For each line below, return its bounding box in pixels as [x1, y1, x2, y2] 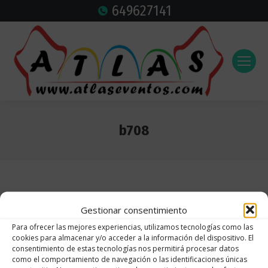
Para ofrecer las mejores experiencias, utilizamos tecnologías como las [12, 221, 253, 232]
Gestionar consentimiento [81, 203, 187, 216]
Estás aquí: [134, 141, 194, 157]
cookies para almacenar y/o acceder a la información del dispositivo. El [12, 232, 254, 243]
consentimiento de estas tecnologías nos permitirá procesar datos [12, 243, 239, 254]
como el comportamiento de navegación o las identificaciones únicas [12, 254, 247, 264]
